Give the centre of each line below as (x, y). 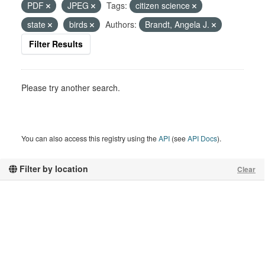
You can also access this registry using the (90, 138)
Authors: (121, 24)
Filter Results (56, 44)
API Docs (202, 138)
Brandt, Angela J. (178, 24)
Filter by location (53, 169)
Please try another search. (71, 88)
